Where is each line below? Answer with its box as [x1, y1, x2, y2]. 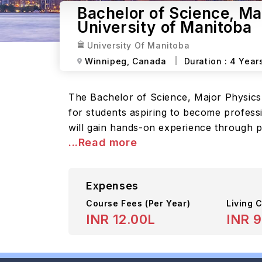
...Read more [68, 136, 137, 149]
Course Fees [86, 198, 146, 208]
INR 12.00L [86, 212, 156, 227]
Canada [132, 56, 167, 66]
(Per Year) [145, 198, 191, 208]
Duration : [184, 56, 230, 66]
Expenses [86, 180, 139, 192]
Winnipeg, [85, 56, 130, 66]
